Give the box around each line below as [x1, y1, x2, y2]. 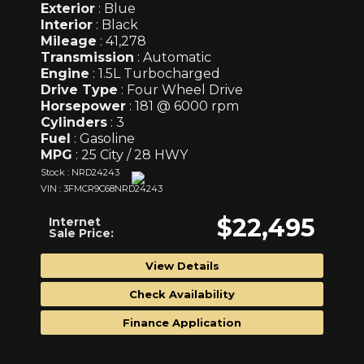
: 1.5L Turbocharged [89, 65, 220, 81]
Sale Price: [49, 225, 114, 240]
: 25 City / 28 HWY [72, 146, 188, 162]
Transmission [41, 49, 134, 65]
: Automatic [134, 49, 211, 65]
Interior [41, 16, 93, 32]
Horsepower [41, 97, 126, 114]
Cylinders [41, 114, 107, 130]
